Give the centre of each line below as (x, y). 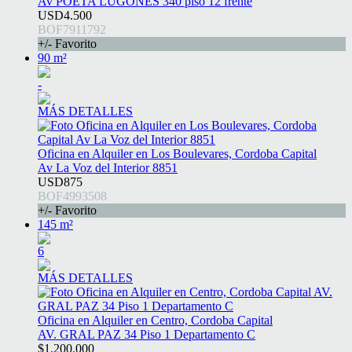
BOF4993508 (72, 196)
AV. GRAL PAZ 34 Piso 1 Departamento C (147, 335)
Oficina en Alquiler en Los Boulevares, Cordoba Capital (177, 154)
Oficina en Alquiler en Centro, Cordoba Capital (155, 321)
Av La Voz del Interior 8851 (108, 168)
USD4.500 (65, 16)
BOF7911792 (72, 30)
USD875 (60, 182)
